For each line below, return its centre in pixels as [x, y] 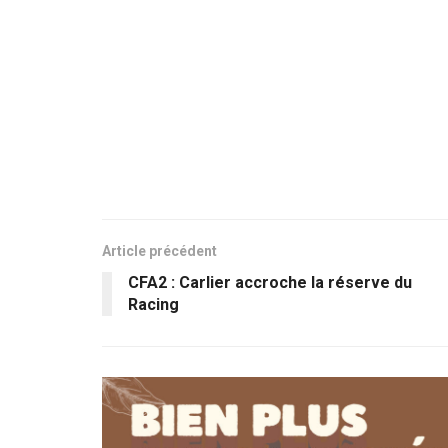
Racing [153, 305]
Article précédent [159, 251]
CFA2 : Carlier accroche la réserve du [270, 283]
